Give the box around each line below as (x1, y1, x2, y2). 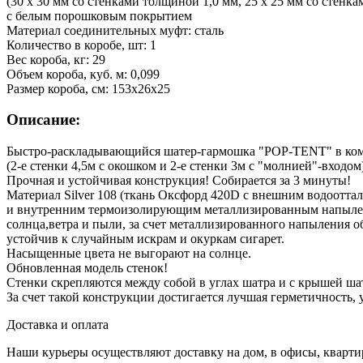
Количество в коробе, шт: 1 (6, 37, 156, 52)
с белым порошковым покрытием (6, 8, 192, 23)
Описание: (6, 111, 80, 129)
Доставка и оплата (6, 318, 109, 332)
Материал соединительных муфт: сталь (6, 23, 224, 37)
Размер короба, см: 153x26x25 (6, 81, 170, 96)
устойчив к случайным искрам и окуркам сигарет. (6, 232, 284, 246)
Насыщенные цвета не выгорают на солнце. (6, 246, 251, 261)
